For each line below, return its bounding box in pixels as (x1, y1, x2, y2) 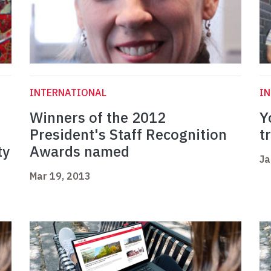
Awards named (30, 142, 129, 162)
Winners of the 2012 (30, 108, 166, 128)
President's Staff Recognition (30, 125, 227, 145)
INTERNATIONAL (30, 87, 106, 99)
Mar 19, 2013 (30, 170, 91, 183)
